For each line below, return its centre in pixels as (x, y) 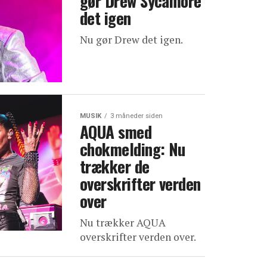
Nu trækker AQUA (123, 223)
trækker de (115, 166)
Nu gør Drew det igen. (131, 40)
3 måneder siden (136, 116)
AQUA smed (116, 132)
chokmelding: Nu (133, 149)
